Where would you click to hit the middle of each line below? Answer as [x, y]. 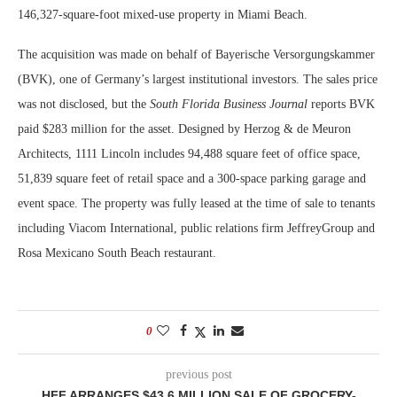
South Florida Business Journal [229, 104]
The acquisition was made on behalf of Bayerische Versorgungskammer [196, 54]
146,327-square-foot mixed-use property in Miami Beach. [163, 14]
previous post [198, 374]
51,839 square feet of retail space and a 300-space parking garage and [192, 178]
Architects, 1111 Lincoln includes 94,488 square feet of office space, [189, 153]
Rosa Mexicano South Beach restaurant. [117, 253]
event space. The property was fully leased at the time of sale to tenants [196, 203]
